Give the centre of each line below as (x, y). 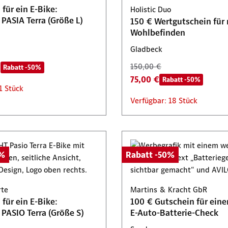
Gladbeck (146, 49)
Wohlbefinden (158, 33)
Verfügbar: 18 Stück (164, 101)
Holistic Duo (151, 9)
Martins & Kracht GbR (169, 190)
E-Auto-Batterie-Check (174, 213)
